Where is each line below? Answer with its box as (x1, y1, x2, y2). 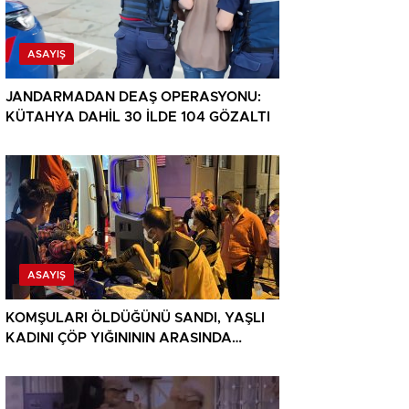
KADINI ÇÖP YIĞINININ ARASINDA (5, 331, 232, 346)
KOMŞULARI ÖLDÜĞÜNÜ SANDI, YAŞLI (5, 311, 265, 326)
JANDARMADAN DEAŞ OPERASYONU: (5, 90, 261, 105)
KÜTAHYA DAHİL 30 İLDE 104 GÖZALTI (5, 110, 270, 125)
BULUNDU (5, 351, 73, 366)
